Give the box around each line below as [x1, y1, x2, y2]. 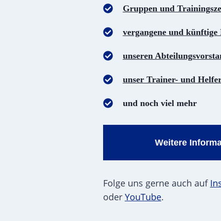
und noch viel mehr [122, 98, 197, 108]
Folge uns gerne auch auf [103, 177, 210, 189]
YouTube [124, 191, 161, 203]
